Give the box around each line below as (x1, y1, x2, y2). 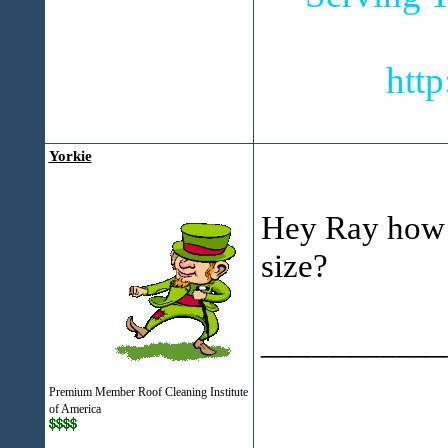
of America (48, 402, 101, 416)
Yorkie (48, 148, 92, 164)
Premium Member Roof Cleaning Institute (48, 385, 248, 399)
